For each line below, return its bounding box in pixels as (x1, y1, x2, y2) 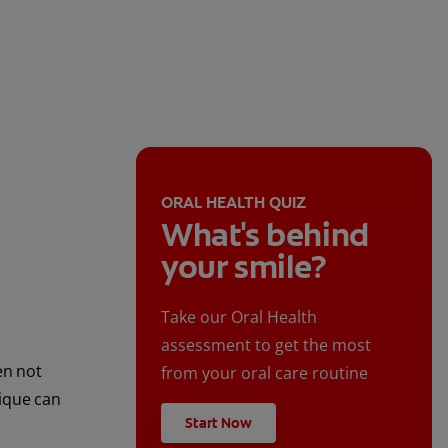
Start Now (185, 414, 252, 433)
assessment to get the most (161, 334, 371, 357)
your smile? (161, 246, 327, 289)
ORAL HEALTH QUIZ (161, 192, 306, 214)
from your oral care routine (161, 362, 368, 385)
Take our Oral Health (161, 306, 317, 329)
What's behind (161, 214, 369, 257)
